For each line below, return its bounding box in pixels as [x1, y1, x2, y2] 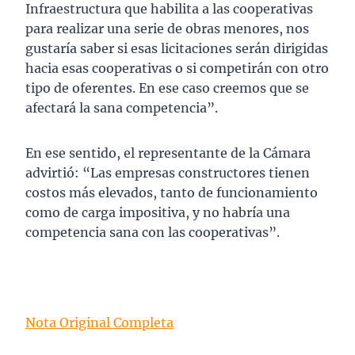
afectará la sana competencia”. [25, 100, 218, 116]
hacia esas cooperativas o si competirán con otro [25, 60, 329, 77]
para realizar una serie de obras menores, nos [25, 21, 309, 37]
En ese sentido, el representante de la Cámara [25, 145, 311, 162]
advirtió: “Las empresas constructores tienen [25, 165, 310, 181]
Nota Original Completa [25, 315, 174, 331]
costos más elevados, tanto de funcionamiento [25, 185, 318, 201]
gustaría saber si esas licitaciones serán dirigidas [25, 40, 328, 57]
